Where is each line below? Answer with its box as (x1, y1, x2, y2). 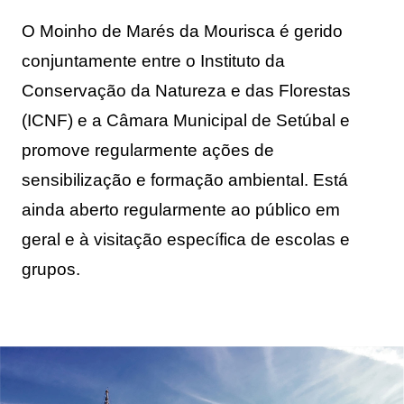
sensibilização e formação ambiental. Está (22, 170, 348, 190)
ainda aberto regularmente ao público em (22, 200, 340, 220)
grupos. (22, 260, 80, 280)
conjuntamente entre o (22, 51, 200, 71)
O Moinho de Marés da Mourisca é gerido (22, 22, 343, 41)
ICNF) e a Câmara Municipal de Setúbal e (27, 111, 350, 131)
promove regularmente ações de (22, 141, 274, 161)
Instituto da (200, 51, 285, 71)
